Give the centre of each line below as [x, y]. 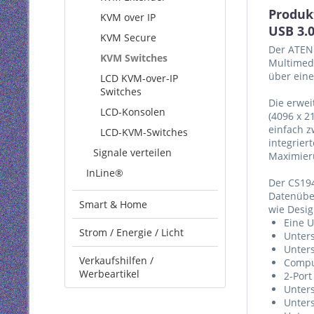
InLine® [105, 173]
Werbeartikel [109, 274]
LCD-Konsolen [133, 112]
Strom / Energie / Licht [131, 232]
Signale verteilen [132, 152]
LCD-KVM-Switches [144, 132]
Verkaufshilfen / [116, 260]
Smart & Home [113, 204]
